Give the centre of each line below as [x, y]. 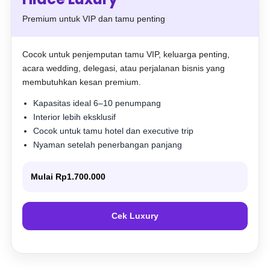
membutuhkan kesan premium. [82, 82]
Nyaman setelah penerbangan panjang [108, 145]
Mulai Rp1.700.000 [68, 177]
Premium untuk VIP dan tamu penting [94, 19]
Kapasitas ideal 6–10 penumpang [97, 103]
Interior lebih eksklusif [75, 117]
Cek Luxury [135, 216]
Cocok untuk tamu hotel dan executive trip [114, 131]
